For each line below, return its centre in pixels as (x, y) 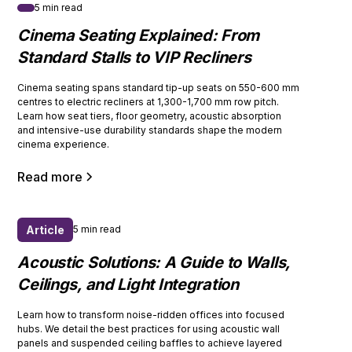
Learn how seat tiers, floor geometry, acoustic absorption (150, 115)
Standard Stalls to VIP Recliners (134, 57)
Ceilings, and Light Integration (128, 284)
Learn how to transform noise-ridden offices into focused (151, 314)
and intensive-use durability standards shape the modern (150, 130)
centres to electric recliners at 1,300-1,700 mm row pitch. (148, 101)
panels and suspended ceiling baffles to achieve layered (150, 343)
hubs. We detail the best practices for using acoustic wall (149, 328)
